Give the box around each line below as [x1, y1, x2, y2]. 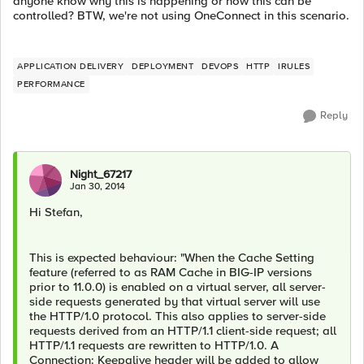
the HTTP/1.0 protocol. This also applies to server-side [29, 309, 326, 323]
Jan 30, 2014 [70, 180, 125, 193]
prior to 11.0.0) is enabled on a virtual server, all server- [29, 279, 326, 294]
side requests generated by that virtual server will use [29, 294, 320, 309]
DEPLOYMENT [132, 61, 193, 71]
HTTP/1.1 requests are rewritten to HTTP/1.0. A [29, 338, 279, 353]
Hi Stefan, [29, 205, 83, 219]
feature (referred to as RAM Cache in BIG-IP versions [29, 265, 312, 279]
